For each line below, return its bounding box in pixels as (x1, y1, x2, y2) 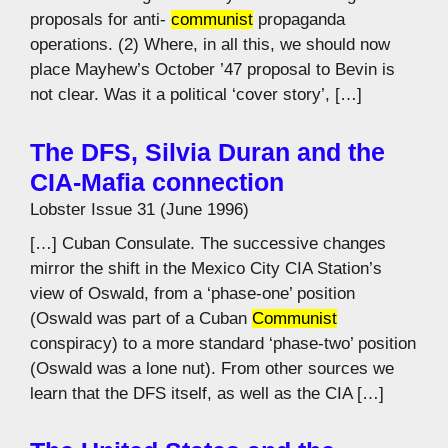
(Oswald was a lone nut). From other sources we (30, 358, 394, 378)
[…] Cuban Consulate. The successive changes (30, 233, 386, 253)
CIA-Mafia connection (30, 168, 284, 196)
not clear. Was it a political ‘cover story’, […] (30, 85, 362, 104)
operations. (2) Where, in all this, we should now (30, 35, 390, 54)
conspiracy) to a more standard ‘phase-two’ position (30, 333, 416, 353)
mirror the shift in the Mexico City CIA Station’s (30, 258, 382, 278)
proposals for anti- (30, 10, 171, 29)
